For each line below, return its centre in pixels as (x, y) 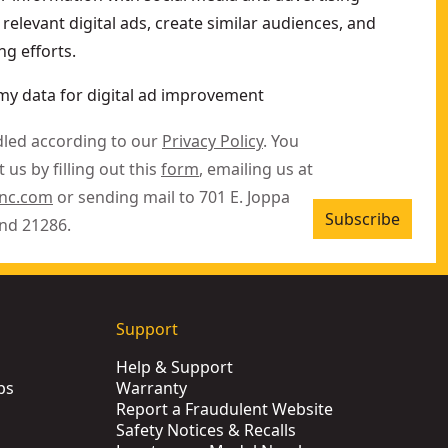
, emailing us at (256, 169)
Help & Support (174, 367)
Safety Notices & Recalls (206, 430)
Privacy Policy (212, 141)
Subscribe (362, 219)
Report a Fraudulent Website (224, 409)
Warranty (151, 388)
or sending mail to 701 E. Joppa (171, 197)
